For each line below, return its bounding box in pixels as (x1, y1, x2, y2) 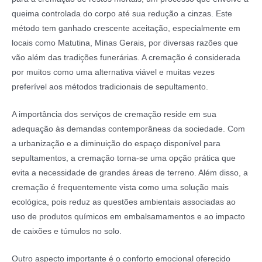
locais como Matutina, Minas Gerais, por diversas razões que (12, 39, 238, 48)
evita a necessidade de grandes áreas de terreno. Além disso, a (12, 168, 248, 178)
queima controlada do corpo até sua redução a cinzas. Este (12, 9, 232, 19)
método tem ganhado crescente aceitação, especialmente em (12, 24, 240, 33)
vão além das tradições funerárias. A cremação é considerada (12, 53, 240, 63)
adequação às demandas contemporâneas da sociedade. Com (12, 125, 245, 134)
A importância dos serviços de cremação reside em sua (12, 110, 216, 119)
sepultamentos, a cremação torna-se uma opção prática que (12, 154, 236, 163)
